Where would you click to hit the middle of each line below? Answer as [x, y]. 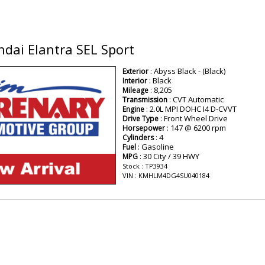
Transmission [145, 99]
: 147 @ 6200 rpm [195, 127]
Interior [135, 80]
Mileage [135, 90]
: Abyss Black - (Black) [187, 71]
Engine [133, 109]
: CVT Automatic [195, 99]
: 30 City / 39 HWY [168, 156]
